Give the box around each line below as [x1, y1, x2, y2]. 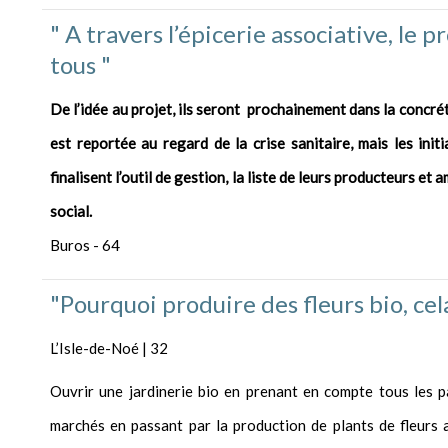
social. [50, 202, 92, 221]
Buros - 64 [50, 236, 120, 255]
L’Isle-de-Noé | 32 [50, 339, 168, 358]
